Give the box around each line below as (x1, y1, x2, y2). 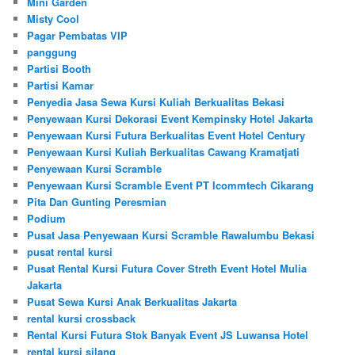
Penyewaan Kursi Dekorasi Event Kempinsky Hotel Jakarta (27, 110, 314, 126)
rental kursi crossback (27, 310, 136, 326)
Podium (27, 210, 67, 226)
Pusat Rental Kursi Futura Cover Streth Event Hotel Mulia (27, 260, 307, 276)
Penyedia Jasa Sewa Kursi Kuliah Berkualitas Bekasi (27, 94, 285, 109)
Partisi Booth (27, 60, 92, 76)
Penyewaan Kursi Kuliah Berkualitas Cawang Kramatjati (27, 143, 300, 159)
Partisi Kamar (27, 77, 94, 93)
